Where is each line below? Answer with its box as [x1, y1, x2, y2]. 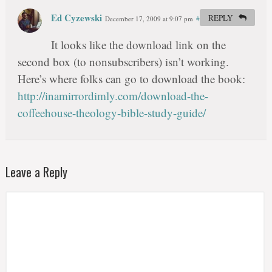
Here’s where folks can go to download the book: [17, 70, 245, 86]
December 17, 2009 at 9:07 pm [104, 13, 193, 23]
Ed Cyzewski [50, 10, 102, 24]
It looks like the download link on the [50, 36, 226, 52]
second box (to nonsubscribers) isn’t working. [17, 53, 229, 69]
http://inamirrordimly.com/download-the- [17, 87, 208, 103]
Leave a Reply [5, 162, 67, 181]
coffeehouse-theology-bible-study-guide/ [17, 104, 206, 120]
